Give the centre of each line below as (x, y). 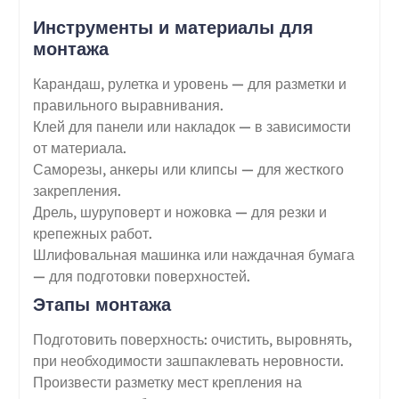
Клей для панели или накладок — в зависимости (191, 126)
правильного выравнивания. (128, 105)
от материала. (79, 147)
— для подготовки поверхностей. (141, 276)
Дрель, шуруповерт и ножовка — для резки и (179, 212)
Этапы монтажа (102, 304)
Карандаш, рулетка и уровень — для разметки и (189, 83)
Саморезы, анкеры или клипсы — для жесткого (188, 169)
